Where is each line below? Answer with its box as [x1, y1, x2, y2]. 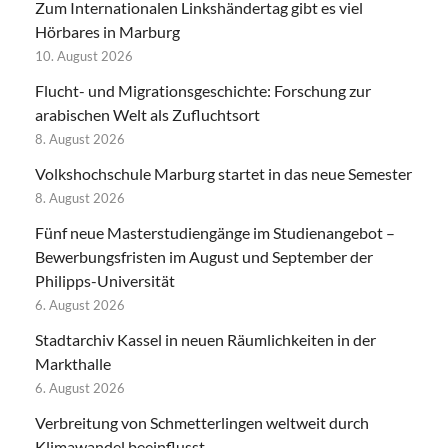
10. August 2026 [35, 47, 133, 64]
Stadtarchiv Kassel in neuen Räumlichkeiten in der [35, 329, 376, 349]
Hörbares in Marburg [35, 21, 180, 41]
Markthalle [35, 353, 111, 373]
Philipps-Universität [35, 270, 175, 290]
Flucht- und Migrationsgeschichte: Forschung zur [35, 80, 371, 100]
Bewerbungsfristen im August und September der [35, 246, 373, 266]
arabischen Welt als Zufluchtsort [35, 104, 260, 124]
